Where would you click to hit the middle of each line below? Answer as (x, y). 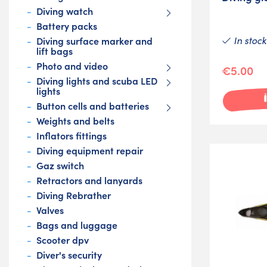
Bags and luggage (77, 225)
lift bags (55, 51)
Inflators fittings (72, 136)
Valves (50, 210)
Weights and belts (75, 121)
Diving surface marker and (94, 41)
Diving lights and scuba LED (97, 81)
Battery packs (67, 26)
